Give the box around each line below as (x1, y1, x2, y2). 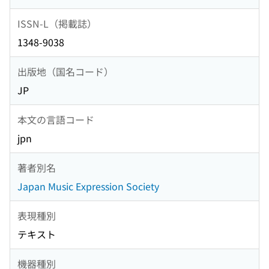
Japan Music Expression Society (17, 179, 159, 194)
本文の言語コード (17, 112, 94, 127)
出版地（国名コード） (17, 64, 113, 79)
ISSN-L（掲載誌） (17, 16, 97, 31)
